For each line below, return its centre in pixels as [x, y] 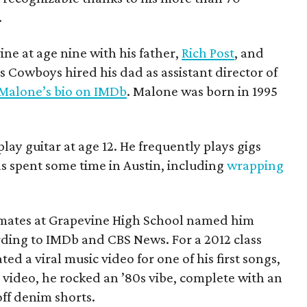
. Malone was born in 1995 [202, 91]
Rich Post [208, 52]
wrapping [255, 165]
